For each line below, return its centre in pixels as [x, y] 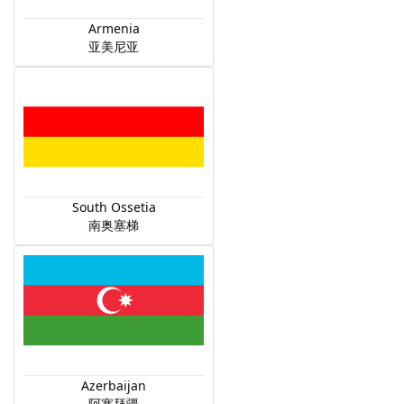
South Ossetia [114, 207]
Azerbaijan [114, 386]
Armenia [114, 28]
